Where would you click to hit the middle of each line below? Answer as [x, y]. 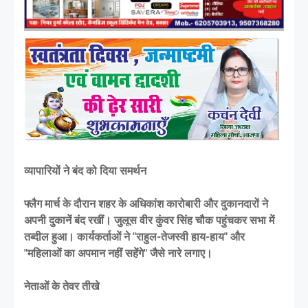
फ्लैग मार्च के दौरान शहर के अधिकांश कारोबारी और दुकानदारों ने [146, 203]
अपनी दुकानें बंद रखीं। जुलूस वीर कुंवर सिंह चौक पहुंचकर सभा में [149, 220]
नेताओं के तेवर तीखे [62, 286]
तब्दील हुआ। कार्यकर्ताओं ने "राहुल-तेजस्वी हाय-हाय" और [134, 236]
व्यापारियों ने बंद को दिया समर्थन [85, 170]
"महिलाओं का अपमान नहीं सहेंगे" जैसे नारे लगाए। [118, 253]
